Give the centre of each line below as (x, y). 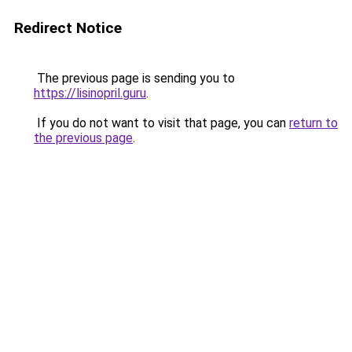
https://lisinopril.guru (90, 93)
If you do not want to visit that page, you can (161, 123)
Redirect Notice (68, 28)
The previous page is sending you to (134, 78)
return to (313, 123)
